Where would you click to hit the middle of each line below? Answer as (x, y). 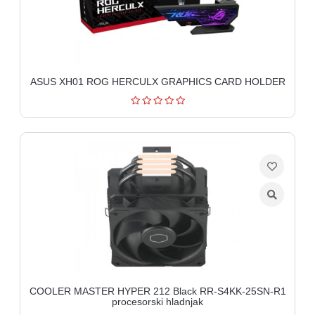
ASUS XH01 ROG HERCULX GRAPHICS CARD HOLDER (157, 81)
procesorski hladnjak (157, 301)
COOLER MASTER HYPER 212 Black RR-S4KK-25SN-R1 (157, 291)
